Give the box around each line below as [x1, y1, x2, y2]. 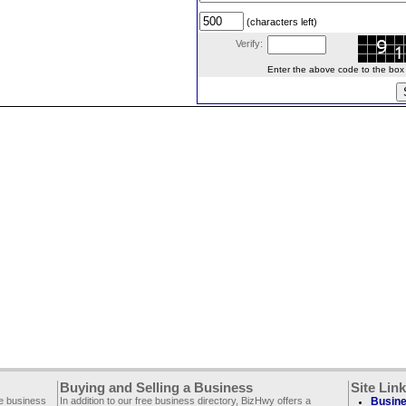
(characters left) [244, 16, 317, 27]
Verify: [236, 38, 263, 49]
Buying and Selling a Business [60, 381, 253, 395]
